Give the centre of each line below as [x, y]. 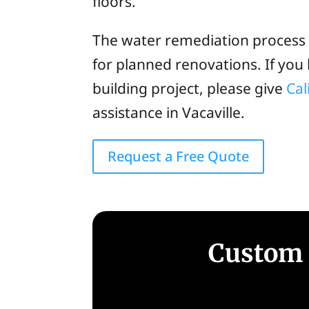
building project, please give [190, 89]
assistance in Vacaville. [169, 113]
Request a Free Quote [179, 157]
